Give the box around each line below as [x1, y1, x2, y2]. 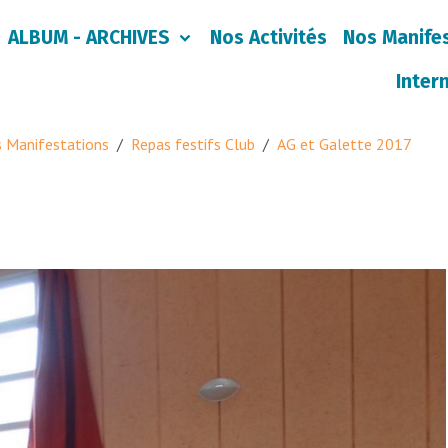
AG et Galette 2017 [277, 134, 412, 154]
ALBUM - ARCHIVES [8, 26, 175, 49]
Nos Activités [210, 26, 327, 49]
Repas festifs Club [131, 134, 255, 154]
